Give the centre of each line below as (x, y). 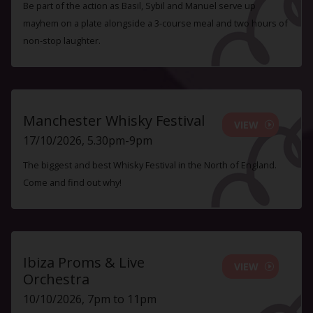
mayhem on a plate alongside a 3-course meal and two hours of (155, 23)
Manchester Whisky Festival (114, 120)
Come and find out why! (72, 183)
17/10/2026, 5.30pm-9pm (88, 140)
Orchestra (56, 279)
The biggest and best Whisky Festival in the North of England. (150, 165)
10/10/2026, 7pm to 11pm (90, 299)
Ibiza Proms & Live (84, 263)
